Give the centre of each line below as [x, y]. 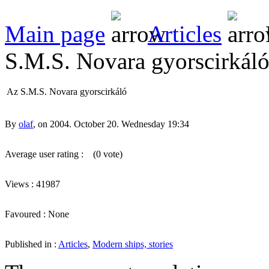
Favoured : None [37, 214]
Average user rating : [45, 154]
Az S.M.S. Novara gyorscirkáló [67, 91]
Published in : [32, 244]
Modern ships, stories [133, 244]
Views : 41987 [37, 184]
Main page [55, 34]
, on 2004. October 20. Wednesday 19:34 [111, 124]
